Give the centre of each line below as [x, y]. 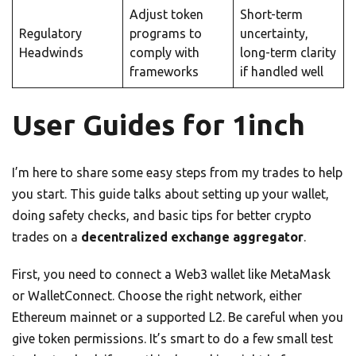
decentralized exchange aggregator [192, 236]
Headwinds [51, 52]
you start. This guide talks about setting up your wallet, [170, 193]
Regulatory [50, 33]
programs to [166, 33]
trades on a [46, 236]
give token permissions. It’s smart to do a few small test [172, 338]
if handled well [282, 71]
